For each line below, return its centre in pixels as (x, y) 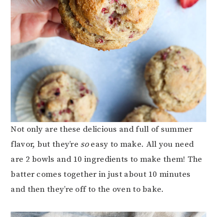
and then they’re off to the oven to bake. (87, 190)
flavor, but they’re (46, 145)
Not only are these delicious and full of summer (102, 130)
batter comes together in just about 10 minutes (101, 175)
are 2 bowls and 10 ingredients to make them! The (107, 160)
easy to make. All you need (141, 145)
